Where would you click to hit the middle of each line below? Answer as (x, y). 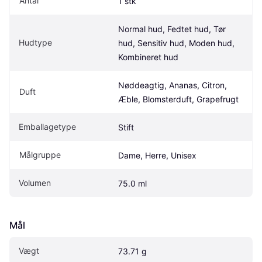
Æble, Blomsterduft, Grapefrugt (178, 99)
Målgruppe (40, 154)
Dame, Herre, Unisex (157, 155)
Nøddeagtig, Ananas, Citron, (173, 85)
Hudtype (35, 42)
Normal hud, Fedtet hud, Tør (172, 29)
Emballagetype (47, 126)
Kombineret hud (148, 57)
